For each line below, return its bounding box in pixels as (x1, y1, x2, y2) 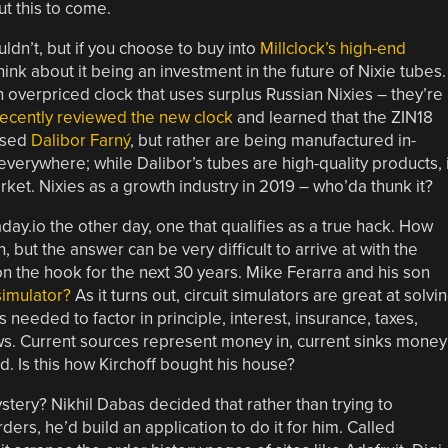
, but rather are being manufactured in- (129, 129, 416, 151)
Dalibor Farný (30, 129, 130, 151)
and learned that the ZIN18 (232, 106, 433, 128)
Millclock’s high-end (259, 37, 406, 59)
